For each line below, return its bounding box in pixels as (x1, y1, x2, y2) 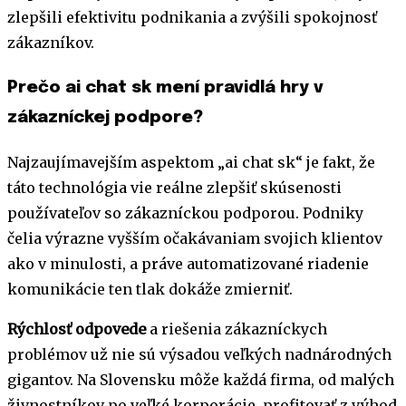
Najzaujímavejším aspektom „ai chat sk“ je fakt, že (7, 152, 375, 171)
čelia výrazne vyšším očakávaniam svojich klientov (7, 228, 382, 247)
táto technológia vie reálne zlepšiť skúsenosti (7, 178, 342, 197)
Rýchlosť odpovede (7, 319, 146, 338)
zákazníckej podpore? (7, 109, 203, 126)
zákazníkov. (7, 34, 94, 53)
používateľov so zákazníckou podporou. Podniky (7, 203, 363, 222)
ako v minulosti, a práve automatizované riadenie (7, 254, 369, 273)
